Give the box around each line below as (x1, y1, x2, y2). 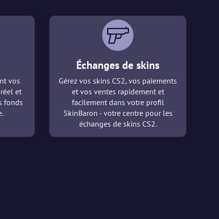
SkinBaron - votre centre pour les (63, 108, 173, 118)
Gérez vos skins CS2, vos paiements (59, 76, 177, 86)
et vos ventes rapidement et (71, 87, 164, 97)
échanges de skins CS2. (79, 119, 157, 129)
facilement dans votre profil (71, 97, 164, 108)
